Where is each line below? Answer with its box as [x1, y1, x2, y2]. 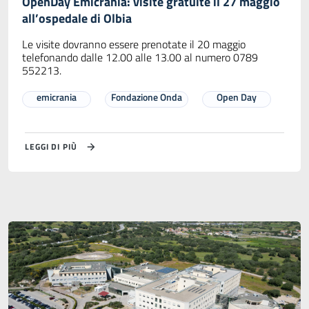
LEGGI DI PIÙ [25, 139, 77, 153]
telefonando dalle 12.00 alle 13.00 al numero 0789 [22, 48, 258, 66]
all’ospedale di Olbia [22, 8, 132, 28]
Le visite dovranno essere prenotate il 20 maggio [22, 35, 246, 52]
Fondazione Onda [111, 89, 182, 104]
